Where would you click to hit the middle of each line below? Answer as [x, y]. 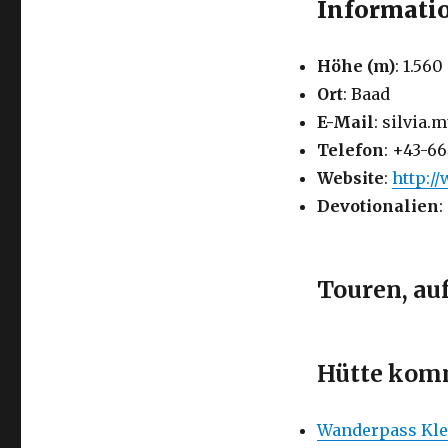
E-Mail [345, 122]
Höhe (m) [355, 66]
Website [350, 178]
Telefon [350, 150]
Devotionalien [377, 206]
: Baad [366, 94]
